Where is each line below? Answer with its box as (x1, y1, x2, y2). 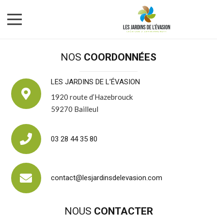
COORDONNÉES (84, 51, 156, 63)
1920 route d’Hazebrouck (51, 92, 133, 101)
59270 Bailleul (51, 104, 98, 113)
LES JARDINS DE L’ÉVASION (51, 77, 140, 87)
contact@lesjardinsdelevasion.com (51, 173, 162, 183)
